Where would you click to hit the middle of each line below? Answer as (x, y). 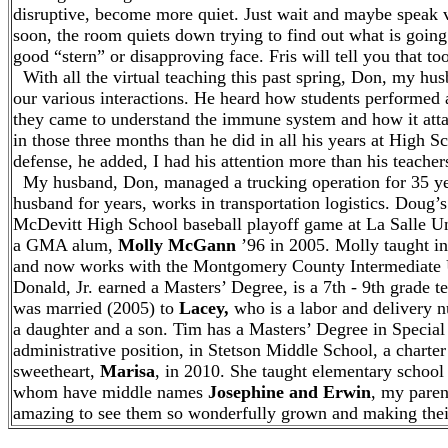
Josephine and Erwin (289, 392)
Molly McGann (177, 245)
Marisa (127, 371)
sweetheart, (56, 371)
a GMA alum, (65, 245)
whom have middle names (110, 392)
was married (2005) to (96, 308)
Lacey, (204, 308)
